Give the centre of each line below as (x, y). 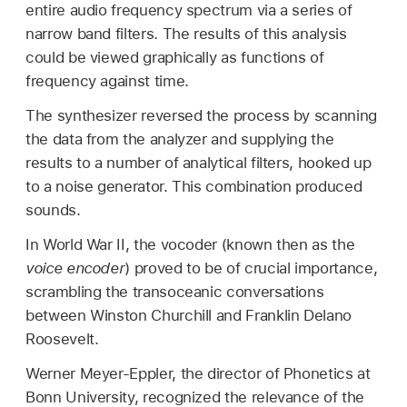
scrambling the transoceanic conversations (175, 291)
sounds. (53, 209)
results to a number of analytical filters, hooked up (199, 162)
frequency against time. (107, 80)
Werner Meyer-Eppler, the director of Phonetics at (198, 373)
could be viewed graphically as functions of (175, 57)
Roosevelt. (62, 338)
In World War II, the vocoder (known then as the (190, 244)
